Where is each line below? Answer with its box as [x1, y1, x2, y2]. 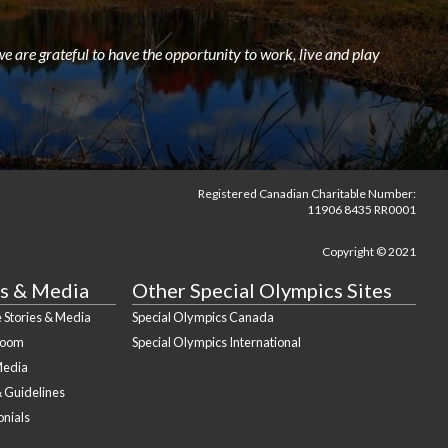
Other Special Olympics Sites [131, 278, 392, 303]
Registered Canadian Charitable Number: [198, 186, 416, 202]
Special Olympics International [131, 334, 301, 351]
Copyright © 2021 [322, 244, 416, 260]
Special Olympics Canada [131, 309, 274, 326]
